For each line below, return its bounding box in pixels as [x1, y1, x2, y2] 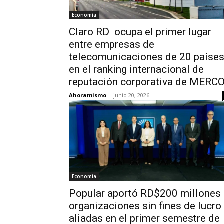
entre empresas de [69, 38, 154, 50]
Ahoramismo [69, 91, 106, 99]
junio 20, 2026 [113, 91, 149, 99]
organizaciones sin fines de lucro [69, 200, 221, 212]
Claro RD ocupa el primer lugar [69, 26, 211, 38]
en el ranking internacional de [69, 63, 204, 75]
